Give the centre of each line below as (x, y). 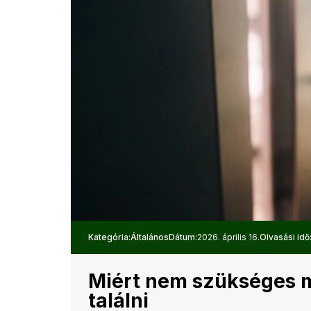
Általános (150, 237)
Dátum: (183, 237)
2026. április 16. (228, 237)
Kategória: (109, 237)
